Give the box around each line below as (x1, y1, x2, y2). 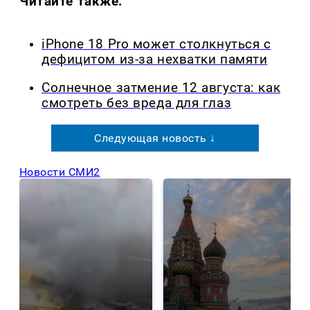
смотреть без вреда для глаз (42, 95, 232, 111)
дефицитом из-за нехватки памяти (42, 52, 268, 68)
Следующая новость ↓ (94, 131, 216, 145)
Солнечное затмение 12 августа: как (42, 80, 281, 95)
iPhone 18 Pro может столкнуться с (42, 37, 271, 53)
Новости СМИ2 (19, 165, 100, 179)
